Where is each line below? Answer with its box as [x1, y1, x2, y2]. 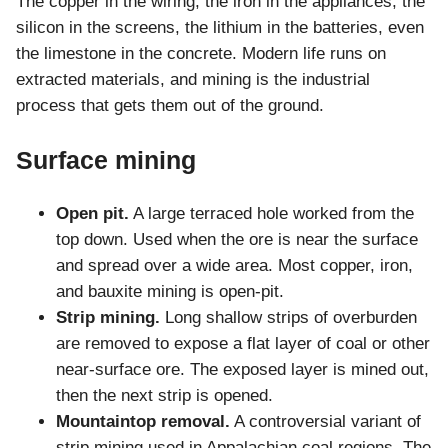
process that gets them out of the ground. [16, 96, 324, 115]
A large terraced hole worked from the [129, 203, 414, 223]
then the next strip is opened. [56, 385, 273, 405]
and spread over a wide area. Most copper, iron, [56, 255, 413, 275]
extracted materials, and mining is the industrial [16, 70, 370, 89]
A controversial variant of [230, 411, 421, 431]
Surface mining [16, 145, 196, 174]
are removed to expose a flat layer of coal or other [56, 333, 430, 353]
